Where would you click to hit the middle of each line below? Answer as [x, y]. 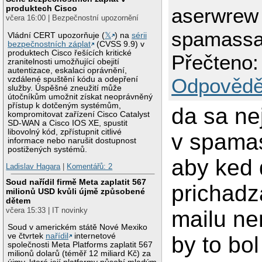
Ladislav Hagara [33, 167]
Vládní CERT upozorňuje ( [56, 35]
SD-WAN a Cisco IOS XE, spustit [68, 123]
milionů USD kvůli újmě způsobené [76, 191]
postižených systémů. [48, 149]
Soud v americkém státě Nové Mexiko [78, 227]
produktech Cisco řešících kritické [70, 53]
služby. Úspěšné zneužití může [65, 88]
